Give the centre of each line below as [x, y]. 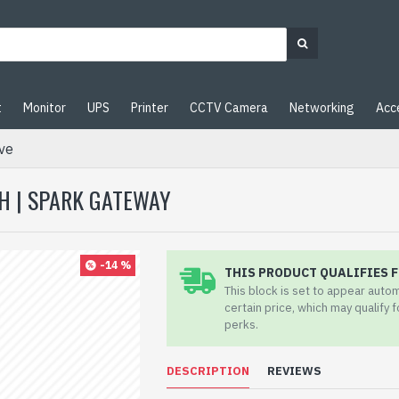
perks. [242, 325]
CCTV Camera [229, 107]
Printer [150, 107]
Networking [322, 107]
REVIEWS [295, 371]
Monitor [45, 107]
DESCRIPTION [208, 371]
